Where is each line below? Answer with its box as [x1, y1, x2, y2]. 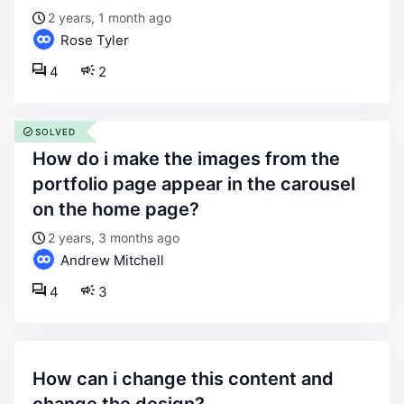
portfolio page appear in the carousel [32, 173, 355, 195]
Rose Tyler [57, 32, 129, 49]
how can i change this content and [32, 368, 46, 390]
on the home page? [32, 198, 199, 220]
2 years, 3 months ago [48, 230, 179, 245]
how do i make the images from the [32, 148, 46, 170]
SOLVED [35, 126, 76, 137]
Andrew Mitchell [57, 252, 164, 269]
